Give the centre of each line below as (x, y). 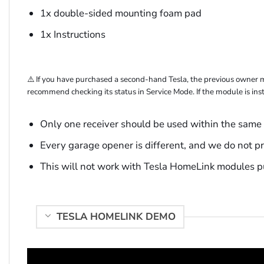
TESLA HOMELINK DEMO (116, 216)
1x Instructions (72, 34)
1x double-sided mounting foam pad (121, 13)
